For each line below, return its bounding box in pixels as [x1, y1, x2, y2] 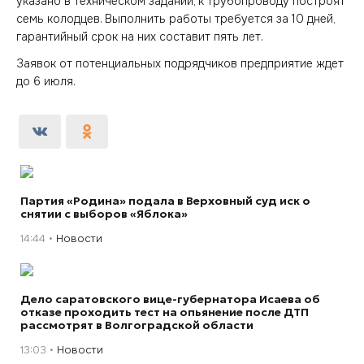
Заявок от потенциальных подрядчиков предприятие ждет [16, 55, 344, 71]
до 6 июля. [16, 73, 76, 89]
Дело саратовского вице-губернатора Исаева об [20, 291, 320, 306]
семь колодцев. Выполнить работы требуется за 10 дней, [16, 11, 335, 26]
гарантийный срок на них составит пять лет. [16, 29, 263, 44]
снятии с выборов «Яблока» [20, 206, 188, 221]
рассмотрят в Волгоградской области [20, 317, 253, 332]
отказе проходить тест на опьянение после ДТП [20, 304, 309, 319]
